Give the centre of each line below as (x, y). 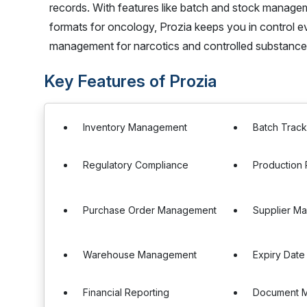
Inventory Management (135, 127)
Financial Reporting (126, 292)
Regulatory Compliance (136, 165)
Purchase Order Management (150, 210)
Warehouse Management (140, 255)
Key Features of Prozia (130, 81)
